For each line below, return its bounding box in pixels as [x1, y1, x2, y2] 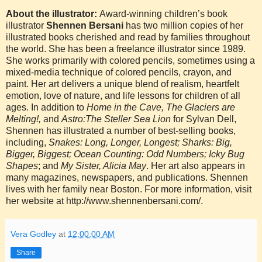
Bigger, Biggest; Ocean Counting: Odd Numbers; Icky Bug [6, 149, 244, 159]
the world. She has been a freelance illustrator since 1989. [6, 43, 246, 54]
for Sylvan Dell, [173, 113, 236, 124]
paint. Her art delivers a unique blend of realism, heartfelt [6, 78, 239, 89]
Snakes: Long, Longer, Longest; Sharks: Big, [49, 137, 232, 147]
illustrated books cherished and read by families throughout [6, 32, 250, 42]
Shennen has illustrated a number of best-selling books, [6, 125, 236, 136]
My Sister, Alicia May [61, 160, 146, 171]
